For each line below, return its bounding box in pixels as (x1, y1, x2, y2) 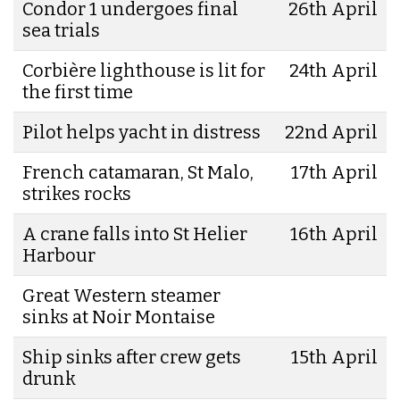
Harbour (22, 244, 96, 266)
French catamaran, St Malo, (22, 161, 254, 183)
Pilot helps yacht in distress (22, 121, 261, 143)
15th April (291, 346, 378, 368)
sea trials (22, 19, 100, 41)
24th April (289, 59, 378, 81)
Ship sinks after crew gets (22, 346, 241, 368)
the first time (22, 80, 133, 103)
